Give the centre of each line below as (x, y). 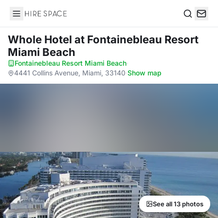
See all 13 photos (178, 204)
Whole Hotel (41, 39)
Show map (145, 73)
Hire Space (29, 18)
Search (195, 24)
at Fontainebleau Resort (136, 39)
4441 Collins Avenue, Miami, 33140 (70, 73)
